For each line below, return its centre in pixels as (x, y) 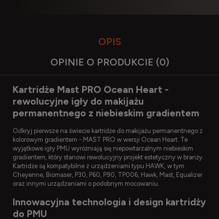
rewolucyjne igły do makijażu (78, 101)
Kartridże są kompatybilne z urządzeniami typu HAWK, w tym (99, 166)
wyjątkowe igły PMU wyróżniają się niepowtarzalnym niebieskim (103, 148)
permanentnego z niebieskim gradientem (106, 113)
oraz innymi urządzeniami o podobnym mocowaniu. (86, 183)
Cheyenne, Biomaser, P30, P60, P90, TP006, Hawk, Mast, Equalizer (108, 175)
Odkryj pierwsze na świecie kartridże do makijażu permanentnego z (108, 131)
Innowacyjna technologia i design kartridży (109, 202)
